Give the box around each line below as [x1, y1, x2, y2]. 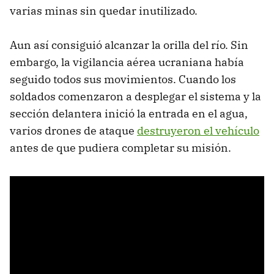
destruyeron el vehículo [137, 123, 259, 138]
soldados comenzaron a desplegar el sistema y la [10, 89, 261, 103]
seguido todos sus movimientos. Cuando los [10, 72, 236, 86]
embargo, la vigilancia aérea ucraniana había [10, 54, 244, 69]
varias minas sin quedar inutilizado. [10, 3, 200, 18]
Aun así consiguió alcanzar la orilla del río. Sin [10, 37, 248, 52]
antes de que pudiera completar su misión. [10, 140, 231, 155]
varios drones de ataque [10, 123, 137, 138]
